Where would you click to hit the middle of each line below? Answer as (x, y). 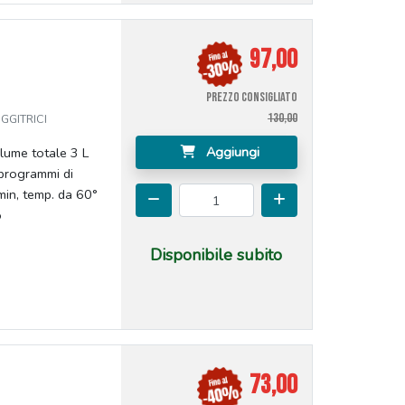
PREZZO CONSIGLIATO (252, 98)
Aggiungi (231, 152)
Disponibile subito (217, 255)
